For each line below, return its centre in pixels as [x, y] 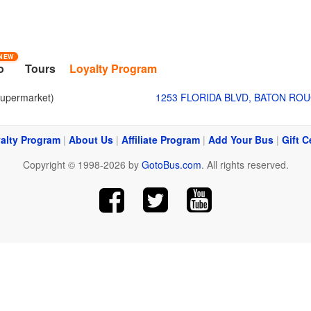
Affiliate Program [161, 140]
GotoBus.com [171, 165]
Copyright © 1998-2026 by [82, 165]
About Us [91, 140]
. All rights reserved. [245, 165]
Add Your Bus [241, 140]
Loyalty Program [114, 68]
